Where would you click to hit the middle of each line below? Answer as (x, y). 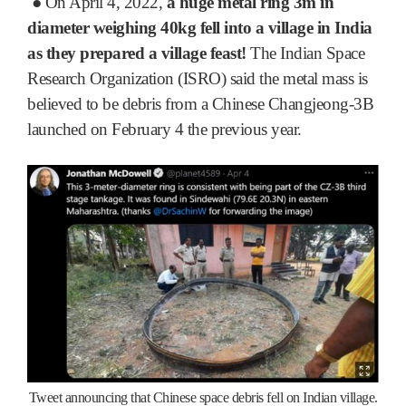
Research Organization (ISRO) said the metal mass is (198, 78)
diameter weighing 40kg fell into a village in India (200, 27)
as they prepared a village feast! (137, 53)
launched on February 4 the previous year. (164, 129)
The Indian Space (305, 53)
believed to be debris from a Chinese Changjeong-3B (200, 103)
